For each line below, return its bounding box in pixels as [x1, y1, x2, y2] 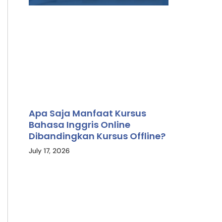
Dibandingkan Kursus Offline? [29, 130, 166, 143]
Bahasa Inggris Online [29, 118, 131, 131]
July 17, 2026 [29, 146, 70, 156]
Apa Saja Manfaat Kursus [29, 107, 147, 120]
